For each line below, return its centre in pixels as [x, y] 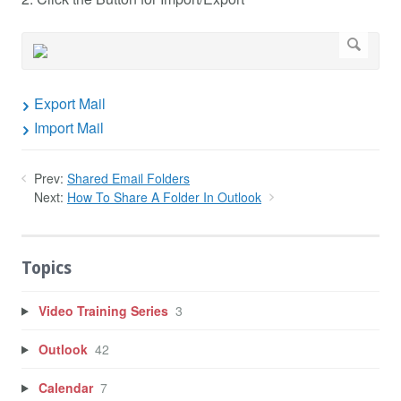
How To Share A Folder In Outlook [164, 196]
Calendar [65, 387]
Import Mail [69, 128]
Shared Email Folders [128, 178]
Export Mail [70, 104]
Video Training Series [103, 310]
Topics [47, 269]
